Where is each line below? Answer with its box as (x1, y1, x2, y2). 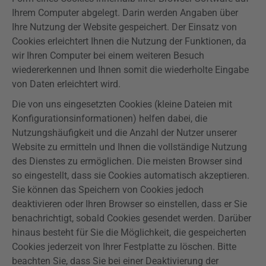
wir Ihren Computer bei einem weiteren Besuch (12, 50, 204, 61)
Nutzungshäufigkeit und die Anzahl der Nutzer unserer (12, 127, 237, 138)
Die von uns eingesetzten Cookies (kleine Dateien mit (12, 99, 232, 110)
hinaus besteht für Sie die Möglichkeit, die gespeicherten (12, 227, 246, 238)
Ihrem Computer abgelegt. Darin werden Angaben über (12, 7, 238, 18)
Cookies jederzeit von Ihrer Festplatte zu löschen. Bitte (12, 241, 236, 252)
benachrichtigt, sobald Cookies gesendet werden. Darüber (12, 213, 251, 224)
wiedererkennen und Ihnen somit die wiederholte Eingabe (12, 64, 249, 75)
